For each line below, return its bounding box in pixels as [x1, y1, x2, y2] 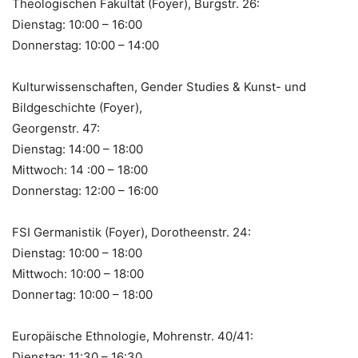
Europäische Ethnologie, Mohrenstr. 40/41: [12, 328, 253, 344]
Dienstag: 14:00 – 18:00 [12, 141, 143, 157]
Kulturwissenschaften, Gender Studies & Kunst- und [12, 78, 306, 94]
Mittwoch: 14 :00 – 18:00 [12, 161, 148, 177]
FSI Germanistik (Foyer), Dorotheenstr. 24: [12, 224, 251, 240]
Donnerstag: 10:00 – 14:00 [12, 37, 159, 53]
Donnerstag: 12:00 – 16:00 [12, 182, 158, 198]
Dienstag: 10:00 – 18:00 [12, 245, 142, 261]
